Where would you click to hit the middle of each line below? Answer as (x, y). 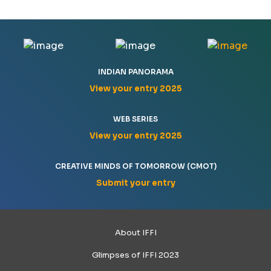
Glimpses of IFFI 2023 (135, 255)
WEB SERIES (135, 119)
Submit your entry (135, 183)
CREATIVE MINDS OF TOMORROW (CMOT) (135, 166)
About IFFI (135, 233)
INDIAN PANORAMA (135, 72)
